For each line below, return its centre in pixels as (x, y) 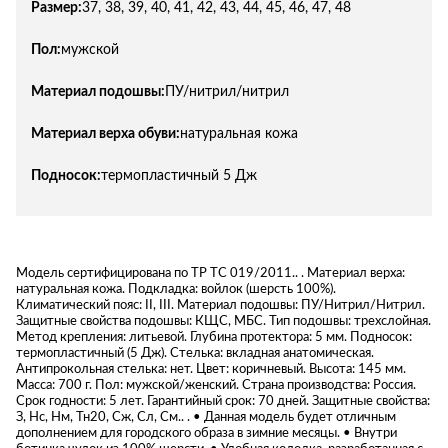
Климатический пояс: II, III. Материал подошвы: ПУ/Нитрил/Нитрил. (220, 305)
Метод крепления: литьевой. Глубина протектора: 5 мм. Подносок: (214, 337)
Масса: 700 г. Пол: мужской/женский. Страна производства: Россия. (216, 385)
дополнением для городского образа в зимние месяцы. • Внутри (206, 433)
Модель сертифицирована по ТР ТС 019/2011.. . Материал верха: (210, 273)
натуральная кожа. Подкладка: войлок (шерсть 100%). (176, 289)
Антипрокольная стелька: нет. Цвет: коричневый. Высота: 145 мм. (211, 369)
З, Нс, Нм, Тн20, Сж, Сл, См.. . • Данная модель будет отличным (206, 417)
